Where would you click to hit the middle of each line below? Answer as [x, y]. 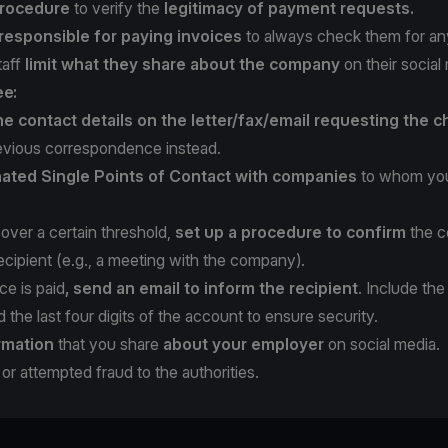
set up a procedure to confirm [292, 231]
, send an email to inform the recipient [211, 287]
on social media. [382, 343]
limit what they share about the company [182, 63]
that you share [108, 343]
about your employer [243, 343]
